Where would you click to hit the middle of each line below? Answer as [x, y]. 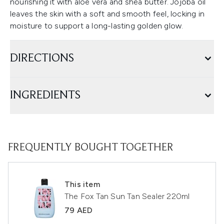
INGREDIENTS [45, 95]
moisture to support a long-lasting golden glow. [97, 26]
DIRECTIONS [42, 58]
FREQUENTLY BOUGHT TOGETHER [91, 148]
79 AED [79, 210]
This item [82, 184]
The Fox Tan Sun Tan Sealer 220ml [127, 196]
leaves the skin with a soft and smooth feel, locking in [107, 14]
